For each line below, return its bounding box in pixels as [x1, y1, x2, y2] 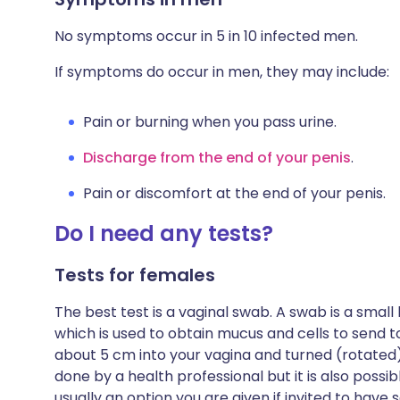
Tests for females [54, 262, 215, 287]
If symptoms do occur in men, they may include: [54, 62, 389, 82]
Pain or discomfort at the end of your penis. [83, 183, 386, 204]
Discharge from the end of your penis [83, 147, 351, 168]
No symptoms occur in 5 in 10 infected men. [54, 26, 358, 46]
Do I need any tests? [54, 219, 273, 248]
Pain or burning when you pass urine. [83, 112, 337, 132]
